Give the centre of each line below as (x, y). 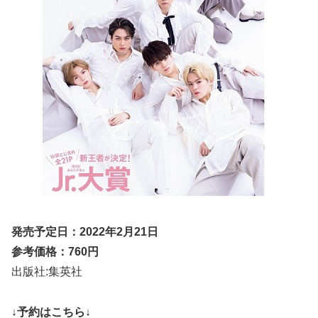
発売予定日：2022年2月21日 (85, 232)
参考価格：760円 (55, 252)
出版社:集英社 (47, 272)
